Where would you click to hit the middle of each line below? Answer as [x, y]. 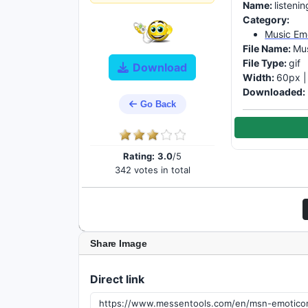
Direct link [117, 279]
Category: [266, 20]
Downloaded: [274, 92]
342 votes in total [152, 170]
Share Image [119, 243]
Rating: [139, 156]
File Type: [266, 63]
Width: [260, 77]
